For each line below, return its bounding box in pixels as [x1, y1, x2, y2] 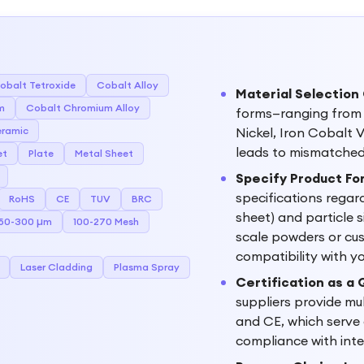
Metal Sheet [75, 147, 133, 159]
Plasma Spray [114, 261, 180, 273]
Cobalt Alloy [97, 79, 158, 91]
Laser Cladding [20, 261, 93, 273]
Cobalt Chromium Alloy [26, 102, 140, 114]
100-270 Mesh [73, 215, 139, 227]
